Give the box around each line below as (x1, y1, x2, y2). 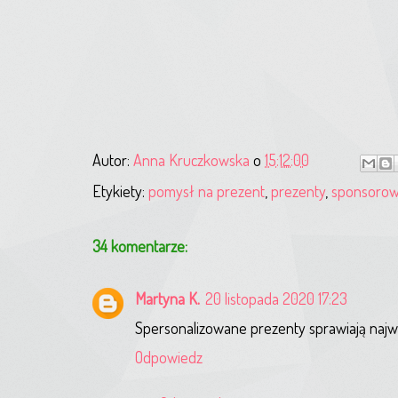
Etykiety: (92, 180, 148, 201)
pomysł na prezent (148, 180, 265, 201)
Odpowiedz (135, 346, 203, 367)
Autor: (92, 149, 133, 170)
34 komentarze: (92, 235, 187, 256)
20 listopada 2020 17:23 (205, 288, 347, 308)
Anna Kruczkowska (133, 149, 250, 170)
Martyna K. (135, 288, 200, 308)
